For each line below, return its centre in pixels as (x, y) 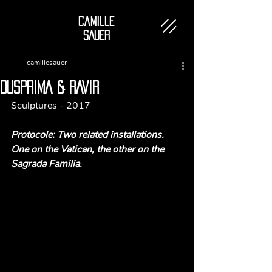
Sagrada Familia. (48, 164)
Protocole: (34, 135)
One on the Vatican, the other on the (89, 149)
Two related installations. (112, 135)
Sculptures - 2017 (51, 106)
